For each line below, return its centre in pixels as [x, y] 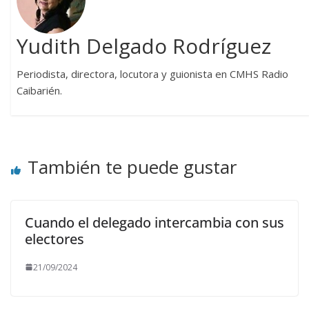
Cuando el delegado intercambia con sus [154, 222]
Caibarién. [40, 91]
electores [54, 239]
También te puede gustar [132, 167]
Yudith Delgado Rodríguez [144, 46]
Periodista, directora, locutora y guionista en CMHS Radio [153, 74]
